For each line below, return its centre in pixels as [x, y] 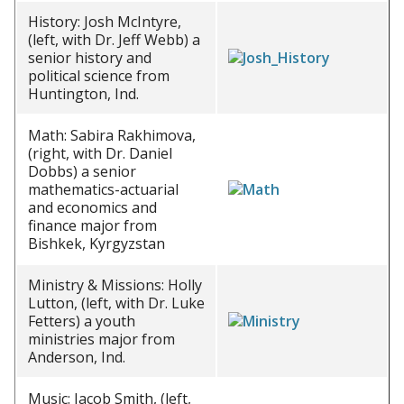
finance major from [92, 225]
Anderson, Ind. [77, 357]
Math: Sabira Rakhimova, [112, 135]
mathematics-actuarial [103, 189]
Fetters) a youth [82, 321]
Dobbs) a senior [82, 171]
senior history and [90, 58]
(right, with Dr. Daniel [100, 153]
